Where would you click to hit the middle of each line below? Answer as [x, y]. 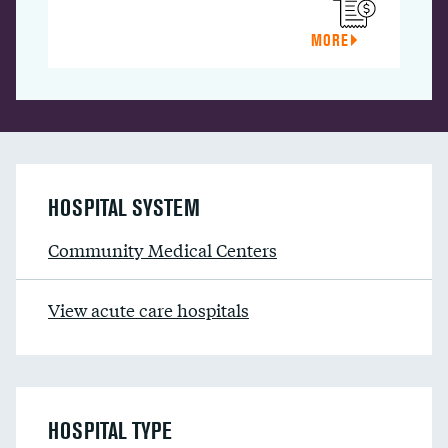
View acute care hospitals [148, 309]
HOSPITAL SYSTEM [124, 207]
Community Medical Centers [162, 249]
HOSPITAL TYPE [110, 430]
